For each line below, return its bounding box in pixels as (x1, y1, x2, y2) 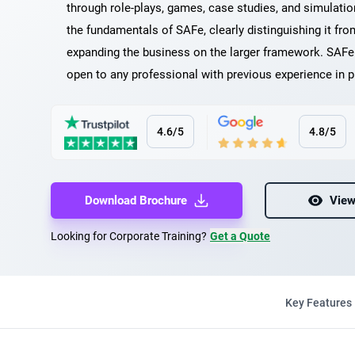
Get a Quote (210, 230, 270, 242)
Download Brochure (84, 193, 187, 208)
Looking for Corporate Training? (51, 230, 207, 242)
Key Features (285, 296, 352, 309)
